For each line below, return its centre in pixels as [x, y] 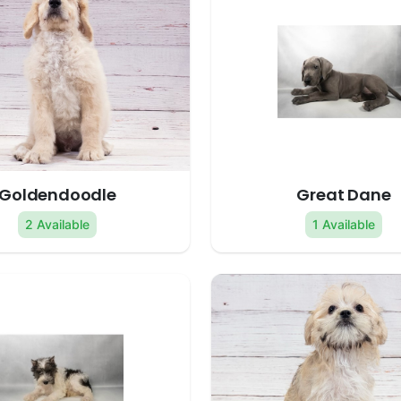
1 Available [344, 225]
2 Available [57, 225]
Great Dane [344, 195]
